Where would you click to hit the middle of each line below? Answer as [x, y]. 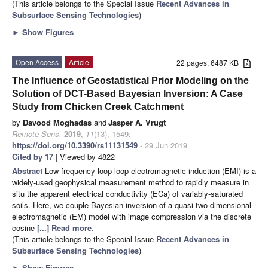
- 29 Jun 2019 [162, 145]
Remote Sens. [37, 134]
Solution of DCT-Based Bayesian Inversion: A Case [127, 94]
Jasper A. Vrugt [137, 123]
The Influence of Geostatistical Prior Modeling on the [130, 81]
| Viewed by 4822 [84, 157]
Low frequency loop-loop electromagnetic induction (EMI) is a [150, 171]
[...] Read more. [66, 228]
